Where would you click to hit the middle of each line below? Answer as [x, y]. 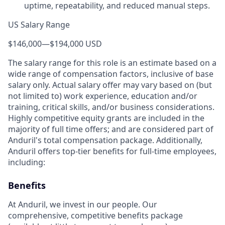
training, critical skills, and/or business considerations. [111, 107]
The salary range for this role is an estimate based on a [112, 63]
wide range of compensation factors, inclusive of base [111, 74]
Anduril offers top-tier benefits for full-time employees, [112, 151]
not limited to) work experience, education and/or [103, 96]
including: [27, 162]
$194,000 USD [76, 44]
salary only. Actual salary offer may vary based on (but [110, 85]
